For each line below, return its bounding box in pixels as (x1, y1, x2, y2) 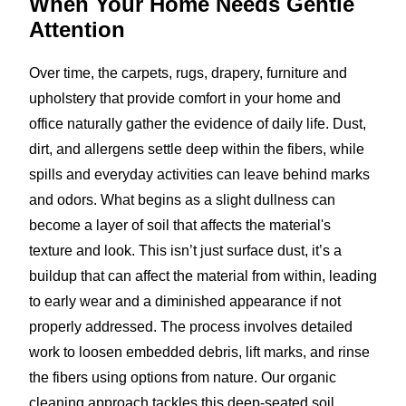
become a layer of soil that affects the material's (29, 217, 331, 233)
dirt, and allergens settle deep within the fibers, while (29, 140, 364, 157)
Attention (29, 17, 125, 42)
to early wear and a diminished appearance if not (29, 293, 341, 309)
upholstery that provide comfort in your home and (29, 90, 341, 106)
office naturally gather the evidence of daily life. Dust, (29, 115, 366, 131)
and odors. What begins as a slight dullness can (29, 191, 335, 208)
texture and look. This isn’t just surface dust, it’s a (29, 242, 342, 258)
